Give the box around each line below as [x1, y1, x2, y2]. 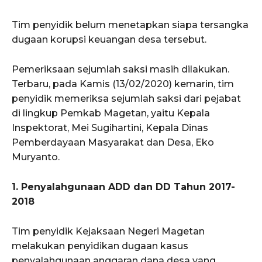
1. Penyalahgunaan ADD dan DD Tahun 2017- [12, 181, 235, 192]
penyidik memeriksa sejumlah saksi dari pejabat [12, 92, 241, 104]
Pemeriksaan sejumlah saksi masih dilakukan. [12, 63, 229, 75]
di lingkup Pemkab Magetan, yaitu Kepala [12, 107, 210, 119]
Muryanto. [12, 151, 60, 163]
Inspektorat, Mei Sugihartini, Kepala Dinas [12, 122, 208, 133]
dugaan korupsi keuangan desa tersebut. [12, 33, 206, 45]
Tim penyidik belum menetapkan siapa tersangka [12, 19, 249, 30]
